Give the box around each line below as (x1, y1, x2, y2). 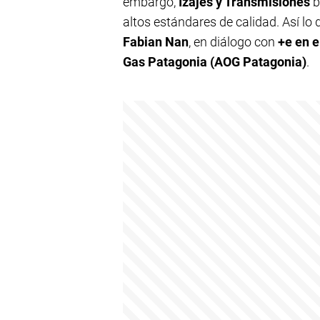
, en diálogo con (189, 34, 278, 49)
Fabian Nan (123, 34, 189, 49)
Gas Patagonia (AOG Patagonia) (123, 54, 306, 69)
